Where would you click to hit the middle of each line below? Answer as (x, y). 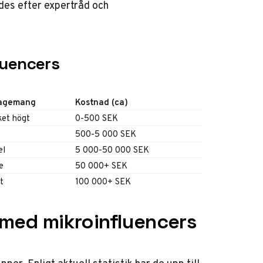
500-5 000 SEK (106, 134)
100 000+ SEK (103, 181)
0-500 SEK (97, 118)
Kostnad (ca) (102, 102)
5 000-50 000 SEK (112, 150)
